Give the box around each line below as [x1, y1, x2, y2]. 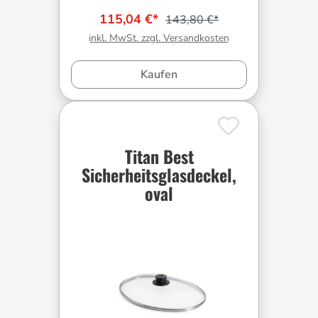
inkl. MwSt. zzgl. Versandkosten [89, 31, 229, 45]
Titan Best [124, 143, 194, 170]
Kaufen [141, 67, 177, 83]
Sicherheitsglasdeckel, [82, 162, 236, 188]
